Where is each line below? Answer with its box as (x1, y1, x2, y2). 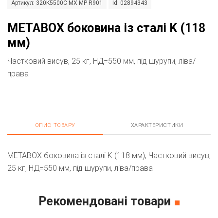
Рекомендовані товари (38, 194, 171, 208)
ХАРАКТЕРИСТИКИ (130, 122, 183, 128)
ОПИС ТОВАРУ (35, 122, 75, 128)
